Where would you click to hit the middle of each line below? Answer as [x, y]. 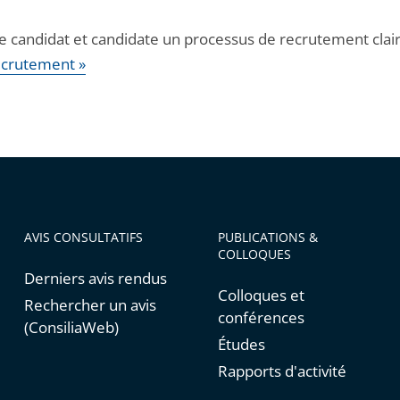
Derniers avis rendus [95, 279]
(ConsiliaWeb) [71, 328]
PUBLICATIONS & [267, 237]
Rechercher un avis [90, 305]
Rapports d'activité [282, 371]
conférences [261, 318]
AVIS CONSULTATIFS [83, 237]
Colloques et [261, 296]
